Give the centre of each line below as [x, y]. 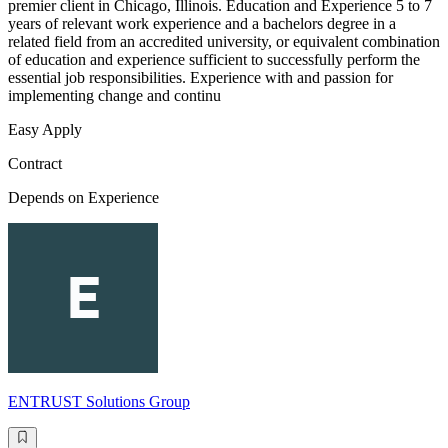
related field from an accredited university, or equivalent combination [224, 42]
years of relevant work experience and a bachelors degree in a [202, 24]
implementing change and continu [114, 96]
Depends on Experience [83, 198]
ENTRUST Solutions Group [99, 402]
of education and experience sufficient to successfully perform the [214, 60]
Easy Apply [45, 130]
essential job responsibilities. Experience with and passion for [200, 78]
